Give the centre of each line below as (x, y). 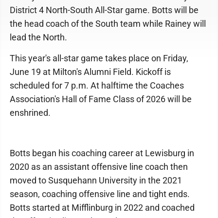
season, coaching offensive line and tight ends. (100, 194)
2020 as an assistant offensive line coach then (99, 167)
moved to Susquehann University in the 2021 (96, 181)
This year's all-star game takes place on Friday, (99, 58)
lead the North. (38, 37)
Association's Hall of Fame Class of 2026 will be (101, 99)
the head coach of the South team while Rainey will (108, 24)
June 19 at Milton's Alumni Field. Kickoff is (90, 72)
